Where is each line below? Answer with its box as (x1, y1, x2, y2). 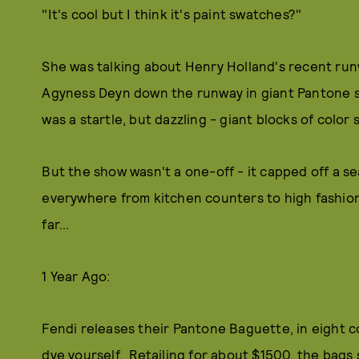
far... (42, 216, 70, 232)
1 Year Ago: (42, 268, 111, 284)
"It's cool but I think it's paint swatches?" (42, 6, 302, 22)
